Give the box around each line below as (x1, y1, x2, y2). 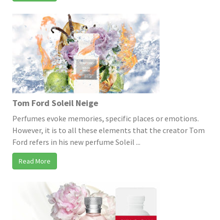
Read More (19, 156, 51, 165)
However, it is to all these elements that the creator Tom (12, 125, 205, 135)
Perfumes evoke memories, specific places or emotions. (12, 113, 199, 123)
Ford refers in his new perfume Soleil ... (12, 137, 140, 147)
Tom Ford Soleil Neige (12, 97, 98, 109)
